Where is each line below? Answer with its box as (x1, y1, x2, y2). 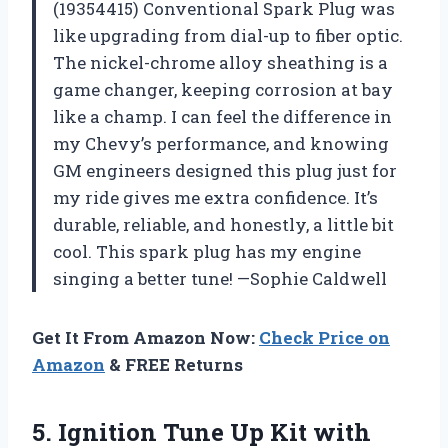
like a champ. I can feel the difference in (53, 105, 392, 129)
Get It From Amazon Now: (32, 326, 259, 350)
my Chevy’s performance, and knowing (53, 132, 389, 156)
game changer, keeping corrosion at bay (53, 78, 393, 102)
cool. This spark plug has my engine (53, 240, 361, 264)
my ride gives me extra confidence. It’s (53, 186, 378, 210)
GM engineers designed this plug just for (53, 159, 397, 183)
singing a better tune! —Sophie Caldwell (53, 267, 387, 291)
